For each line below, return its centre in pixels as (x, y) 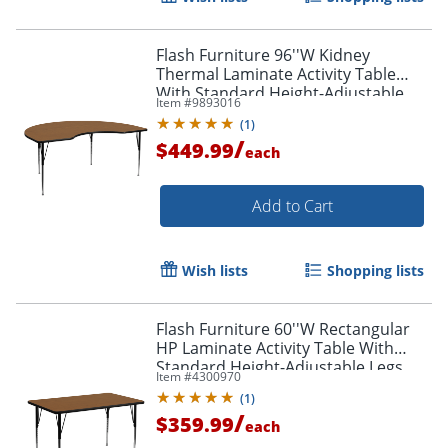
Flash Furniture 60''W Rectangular (283, 328)
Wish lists (215, 270)
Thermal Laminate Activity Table (276, 73)
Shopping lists (375, 270)
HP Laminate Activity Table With (275, 347)
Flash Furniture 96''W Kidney (263, 54)
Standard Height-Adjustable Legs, (281, 366)
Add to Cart (292, 205)
